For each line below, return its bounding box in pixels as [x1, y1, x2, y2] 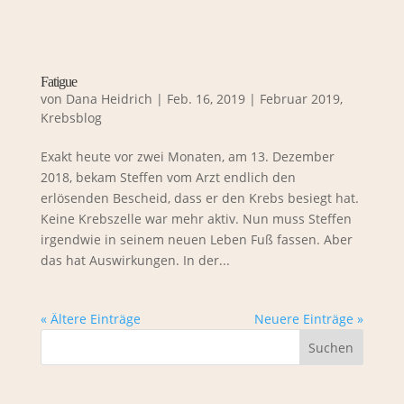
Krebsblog [40, 108, 102, 126]
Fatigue [40, 73, 77, 89]
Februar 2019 [259, 89, 340, 107]
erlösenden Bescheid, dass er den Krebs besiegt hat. [40, 188, 359, 207]
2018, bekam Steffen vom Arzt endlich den [40, 168, 296, 186]
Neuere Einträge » [254, 309, 364, 327]
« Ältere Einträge [40, 309, 141, 327]
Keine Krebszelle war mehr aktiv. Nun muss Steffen [40, 209, 352, 227]
